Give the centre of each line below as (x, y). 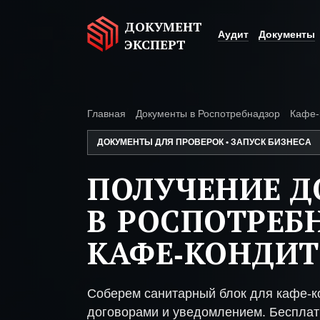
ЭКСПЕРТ (155, 44)
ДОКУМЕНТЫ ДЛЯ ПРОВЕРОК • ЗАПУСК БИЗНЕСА (204, 142)
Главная (106, 114)
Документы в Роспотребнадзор (208, 114)
